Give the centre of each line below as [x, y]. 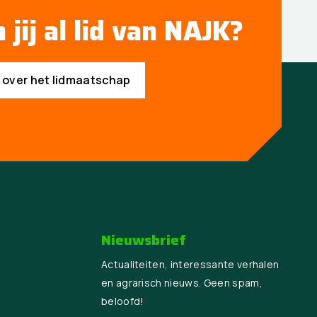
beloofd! [122, 301]
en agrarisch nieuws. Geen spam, [181, 283]
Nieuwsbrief [143, 240]
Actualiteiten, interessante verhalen [190, 265]
